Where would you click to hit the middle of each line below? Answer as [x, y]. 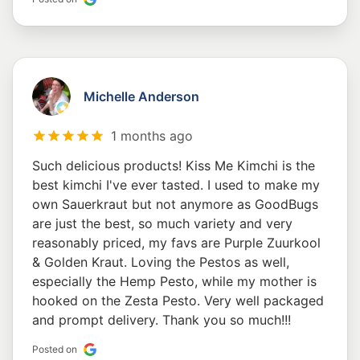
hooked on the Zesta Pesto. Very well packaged [178, 301]
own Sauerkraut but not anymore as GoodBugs [175, 205]
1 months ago [152, 136]
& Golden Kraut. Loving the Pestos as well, [161, 262]
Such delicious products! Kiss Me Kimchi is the [174, 166]
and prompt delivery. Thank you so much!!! [162, 320]
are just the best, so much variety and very [162, 224]
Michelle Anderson [141, 97]
